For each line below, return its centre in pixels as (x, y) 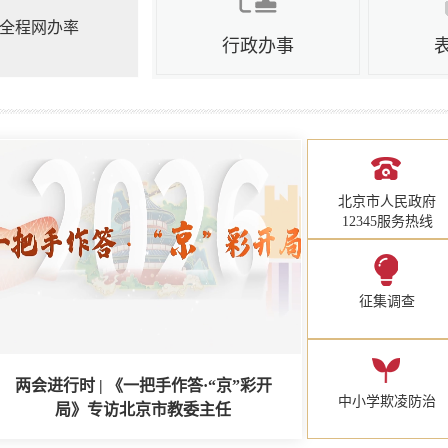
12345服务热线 (387, 221)
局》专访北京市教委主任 (143, 409)
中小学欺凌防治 (387, 401)
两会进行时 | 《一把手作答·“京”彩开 (143, 385)
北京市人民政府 (387, 201)
